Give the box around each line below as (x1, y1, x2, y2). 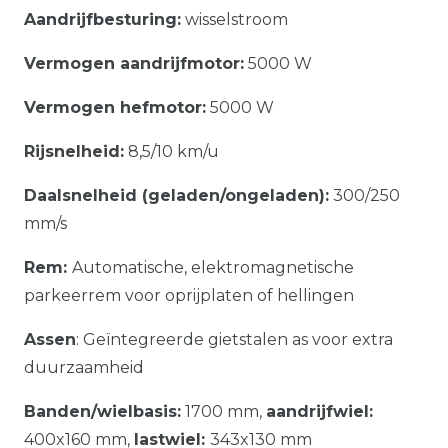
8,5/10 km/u (124, 141, 219, 161)
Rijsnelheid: (24, 141, 124, 161)
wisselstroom (181, 9, 288, 29)
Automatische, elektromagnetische (72, 257, 354, 277)
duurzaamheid (24, 357, 144, 377)
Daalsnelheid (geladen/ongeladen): (24, 185, 329, 205)
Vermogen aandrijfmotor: (24, 53, 244, 73)
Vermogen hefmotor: (24, 97, 206, 117)
